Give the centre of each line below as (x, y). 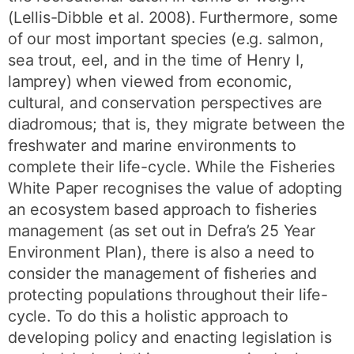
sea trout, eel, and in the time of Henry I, (156, 60)
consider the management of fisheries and (163, 274)
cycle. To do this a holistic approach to (149, 316)
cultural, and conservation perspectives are (165, 103)
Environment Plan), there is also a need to (161, 252)
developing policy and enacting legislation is (170, 338)
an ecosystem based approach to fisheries (163, 210)
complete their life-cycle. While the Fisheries (171, 167)
